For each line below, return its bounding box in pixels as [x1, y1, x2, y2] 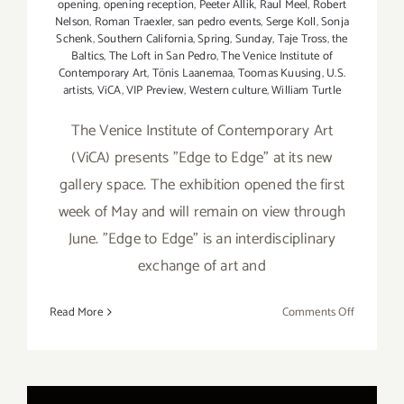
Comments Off [281, 302, 354, 322]
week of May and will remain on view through [58, 198, 346, 225]
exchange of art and [138, 252, 266, 279]
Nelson [55, 12, 90, 32]
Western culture [188, 80, 267, 100]
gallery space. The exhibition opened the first [59, 171, 345, 197]
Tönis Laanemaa [151, 63, 234, 83]
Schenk [56, 29, 93, 49]
